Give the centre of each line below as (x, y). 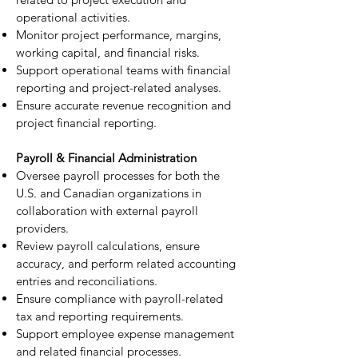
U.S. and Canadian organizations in (109, 193)
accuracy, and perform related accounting (126, 263)
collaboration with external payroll (107, 211)
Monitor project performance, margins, (119, 35)
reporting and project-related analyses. (119, 88)
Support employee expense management (125, 334)
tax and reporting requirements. (100, 316)
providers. (42, 228)
